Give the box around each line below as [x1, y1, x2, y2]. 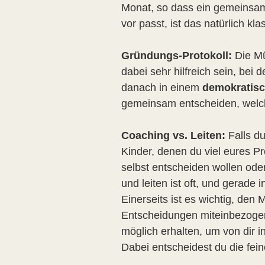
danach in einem [121, 82, 202, 93]
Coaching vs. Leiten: [121, 130, 228, 141]
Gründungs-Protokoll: [121, 50, 235, 62]
